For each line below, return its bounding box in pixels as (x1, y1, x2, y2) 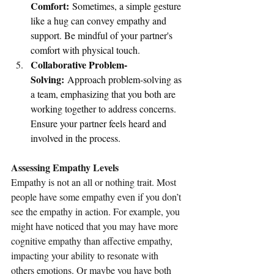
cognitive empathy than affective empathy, (11, 234, 175, 248)
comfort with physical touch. (31, 43, 140, 57)
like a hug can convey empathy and (31, 14, 169, 28)
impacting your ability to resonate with (11, 249, 161, 262)
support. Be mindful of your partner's (31, 29, 175, 42)
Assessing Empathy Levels (11, 160, 119, 175)
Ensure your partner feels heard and (31, 117, 169, 130)
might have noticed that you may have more (11, 220, 180, 233)
